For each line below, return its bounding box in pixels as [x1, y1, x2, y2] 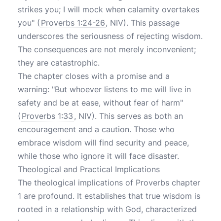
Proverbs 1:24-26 [41, 18, 105, 28]
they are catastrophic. [18, 58, 100, 68]
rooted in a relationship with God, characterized [18, 204, 197, 214]
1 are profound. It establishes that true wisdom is [18, 191, 200, 201]
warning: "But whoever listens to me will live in [18, 84, 191, 94]
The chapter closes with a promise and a [18, 71, 170, 81]
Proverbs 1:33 [22, 111, 73, 121]
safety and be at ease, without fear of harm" [18, 98, 183, 108]
